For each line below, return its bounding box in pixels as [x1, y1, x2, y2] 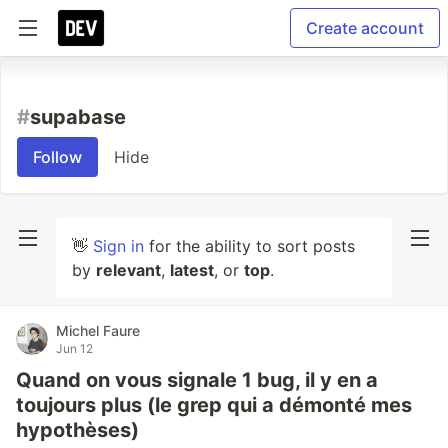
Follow [33, 147, 82, 167]
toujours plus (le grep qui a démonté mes [16, 393, 412, 417]
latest [170, 260, 214, 280]
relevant [96, 260, 161, 280]
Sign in [93, 236, 144, 256]
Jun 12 [56, 341, 93, 356]
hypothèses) [16, 418, 139, 442]
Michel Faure [56, 322, 140, 339]
